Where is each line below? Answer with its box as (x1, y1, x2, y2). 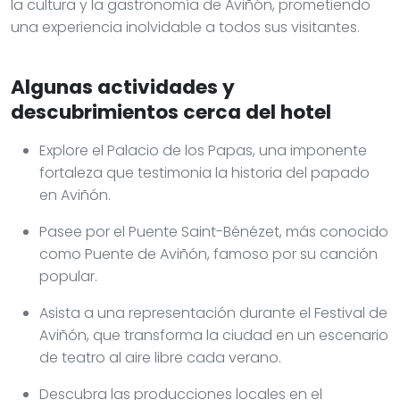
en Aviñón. (39, 184, 111, 205)
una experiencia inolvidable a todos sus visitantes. (11, 16, 360, 37)
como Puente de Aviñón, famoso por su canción (39, 243, 378, 264)
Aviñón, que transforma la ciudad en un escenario (39, 324, 388, 346)
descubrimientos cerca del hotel (11, 97, 331, 126)
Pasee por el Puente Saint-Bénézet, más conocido (39, 221, 388, 242)
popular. (39, 265, 97, 287)
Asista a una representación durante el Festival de (39, 302, 387, 323)
